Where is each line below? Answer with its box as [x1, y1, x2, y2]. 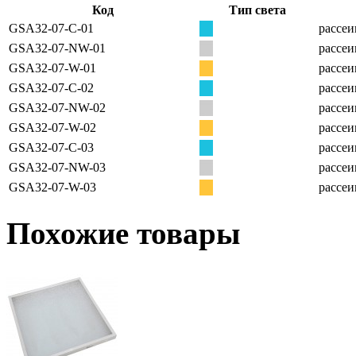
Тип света [229, 2, 286, 17]
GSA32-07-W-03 [9, 180, 96, 194]
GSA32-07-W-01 [9, 60, 96, 75]
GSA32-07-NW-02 [9, 100, 106, 114]
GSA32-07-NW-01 [9, 41, 106, 55]
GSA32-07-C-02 [9, 80, 94, 95]
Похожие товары [6, 215, 240, 250]
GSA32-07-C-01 [9, 21, 94, 35]
